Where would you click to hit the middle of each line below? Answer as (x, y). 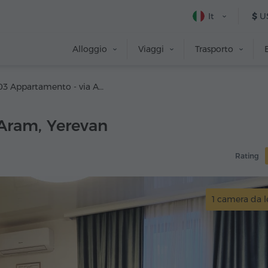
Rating (247, 156)
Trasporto (214, 49)
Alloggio (90, 49)
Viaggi (151, 49)
